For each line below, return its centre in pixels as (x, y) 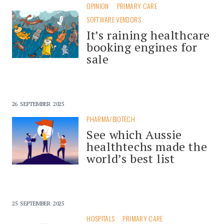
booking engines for (142, 47)
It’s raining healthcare (148, 35)
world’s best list (131, 158)
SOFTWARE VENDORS (114, 19)
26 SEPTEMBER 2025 (38, 103)
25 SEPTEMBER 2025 (38, 203)
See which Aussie (134, 134)
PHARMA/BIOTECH (111, 118)
